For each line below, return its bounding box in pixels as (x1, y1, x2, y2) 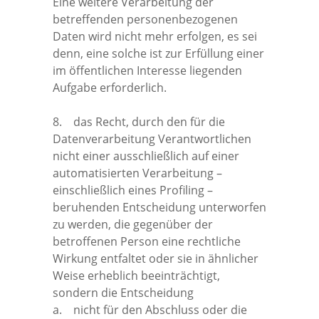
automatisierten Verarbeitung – (53, 164, 222, 181)
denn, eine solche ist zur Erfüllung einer (53, 45, 264, 61)
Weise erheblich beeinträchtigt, (53, 267, 220, 283)
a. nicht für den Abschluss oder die (53, 301, 247, 318)
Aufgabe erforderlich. (53, 79, 167, 95)
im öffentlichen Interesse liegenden (53, 62, 242, 78)
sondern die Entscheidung (53, 284, 194, 300)
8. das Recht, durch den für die (53, 113, 225, 130)
